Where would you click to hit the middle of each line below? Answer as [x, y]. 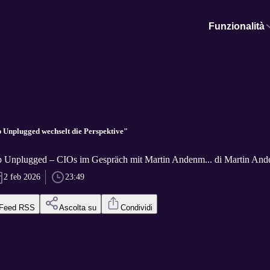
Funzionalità [237, 26]
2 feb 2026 [22, 177]
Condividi [136, 208]
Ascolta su [77, 208]
